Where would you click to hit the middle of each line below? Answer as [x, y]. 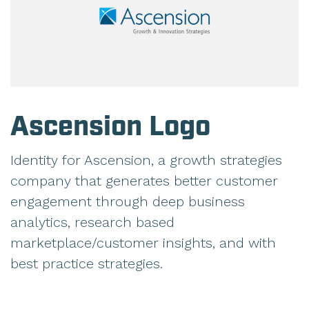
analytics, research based [92, 222]
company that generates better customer [144, 181]
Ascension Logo [110, 128]
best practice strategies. [87, 264]
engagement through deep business [128, 202]
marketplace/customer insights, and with [143, 243]
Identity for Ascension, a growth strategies [146, 160]
